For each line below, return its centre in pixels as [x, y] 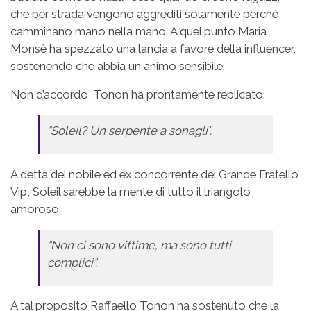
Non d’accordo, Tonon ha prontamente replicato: [138, 95]
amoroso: [36, 209]
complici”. [72, 262]
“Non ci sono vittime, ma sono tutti [139, 245]
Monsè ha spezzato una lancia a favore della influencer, [153, 49]
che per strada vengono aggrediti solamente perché [144, 14]
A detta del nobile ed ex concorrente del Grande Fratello [154, 174]
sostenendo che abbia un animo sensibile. [118, 66]
